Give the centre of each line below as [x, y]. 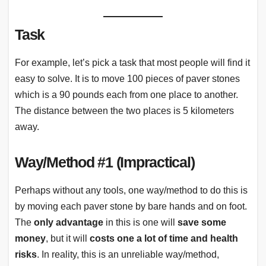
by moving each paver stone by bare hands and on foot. [131, 207]
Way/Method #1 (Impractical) [105, 162]
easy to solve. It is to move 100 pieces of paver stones [127, 79]
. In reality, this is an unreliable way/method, [128, 255]
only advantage [69, 223]
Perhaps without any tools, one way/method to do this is [131, 191]
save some [202, 223]
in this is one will [140, 223]
